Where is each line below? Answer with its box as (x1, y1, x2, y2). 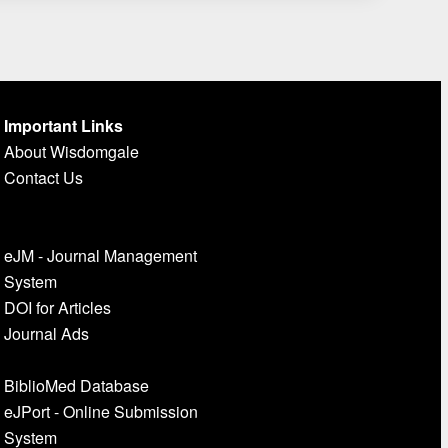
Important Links (3, 114, 123, 137)
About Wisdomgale (3, 140, 139, 163)
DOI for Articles (3, 296, 111, 319)
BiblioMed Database (3, 374, 149, 397)
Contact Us (3, 166, 83, 189)
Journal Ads (3, 322, 89, 345)
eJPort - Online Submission (3, 400, 198, 423)
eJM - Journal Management (3, 244, 197, 267)
